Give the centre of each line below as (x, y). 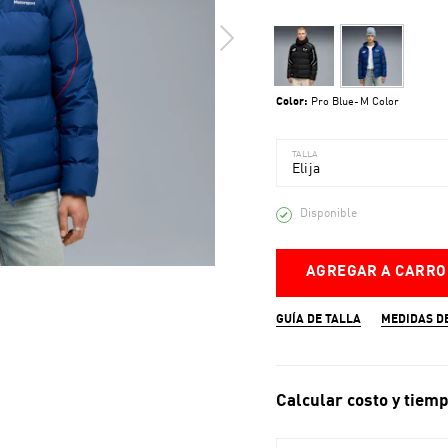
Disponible (328, 214)
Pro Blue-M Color (355, 102)
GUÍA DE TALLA (318, 320)
